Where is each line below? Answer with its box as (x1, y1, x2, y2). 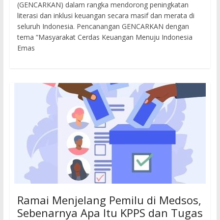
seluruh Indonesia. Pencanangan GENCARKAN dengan (17, 22, 189, 31)
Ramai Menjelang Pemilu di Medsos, (17, 192, 201, 208)
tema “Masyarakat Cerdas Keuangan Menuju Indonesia (17, 32, 192, 42)
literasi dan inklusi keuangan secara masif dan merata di (17, 11, 194, 21)
